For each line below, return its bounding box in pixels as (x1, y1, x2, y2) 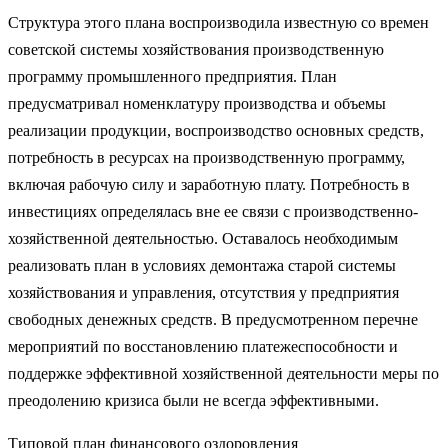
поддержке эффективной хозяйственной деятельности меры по (8, 364, 439, 382)
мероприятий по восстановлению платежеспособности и (8, 337, 398, 355)
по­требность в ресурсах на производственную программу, (8, 148, 405, 166)
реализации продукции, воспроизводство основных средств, (8, 121, 424, 139)
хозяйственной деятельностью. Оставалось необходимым (8, 229, 398, 247)
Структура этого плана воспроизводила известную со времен (8, 13, 429, 31)
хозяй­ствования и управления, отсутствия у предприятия (8, 283, 399, 301)
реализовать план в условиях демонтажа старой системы (8, 256, 396, 274)
